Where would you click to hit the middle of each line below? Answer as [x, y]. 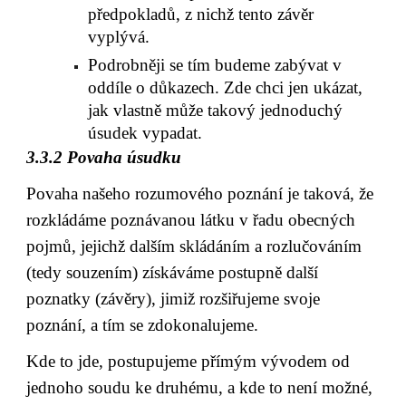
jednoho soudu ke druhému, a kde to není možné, [200, 387]
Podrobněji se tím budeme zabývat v [215, 65]
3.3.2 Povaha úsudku [104, 158]
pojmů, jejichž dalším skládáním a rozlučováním [194, 246]
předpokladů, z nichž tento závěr [201, 14]
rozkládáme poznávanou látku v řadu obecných [191, 219]
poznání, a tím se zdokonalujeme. [143, 324]
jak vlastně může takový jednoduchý [216, 111]
